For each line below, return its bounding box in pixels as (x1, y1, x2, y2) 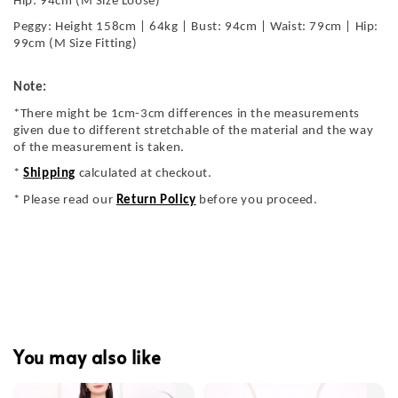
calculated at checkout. (76, 167, 216, 181)
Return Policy (115, 194, 196, 208)
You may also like (13, 344, 162, 370)
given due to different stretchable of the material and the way (13, 123, 374, 138)
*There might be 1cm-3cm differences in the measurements (13, 107, 361, 121)
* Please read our (13, 194, 116, 208)
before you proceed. (195, 194, 318, 208)
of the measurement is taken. (13, 140, 185, 155)
